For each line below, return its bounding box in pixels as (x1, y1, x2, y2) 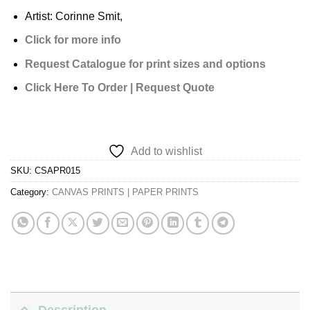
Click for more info (24, 34, 121, 46)
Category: (10, 187, 52, 198)
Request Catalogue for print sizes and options (24, 57, 266, 70)
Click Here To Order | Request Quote (24, 82, 215, 94)
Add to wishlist (131, 145, 202, 158)
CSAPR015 (35, 165, 80, 176)
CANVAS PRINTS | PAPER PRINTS (52, 187, 199, 198)
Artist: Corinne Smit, (24, 10, 122, 22)
